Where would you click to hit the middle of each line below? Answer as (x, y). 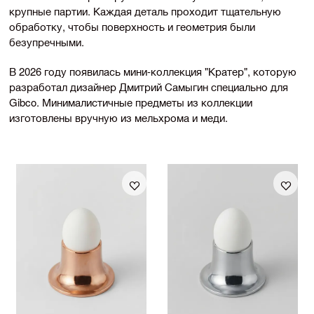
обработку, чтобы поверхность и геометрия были (132, 26)
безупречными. (47, 42)
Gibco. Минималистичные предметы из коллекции (131, 102)
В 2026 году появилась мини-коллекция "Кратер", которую (153, 71)
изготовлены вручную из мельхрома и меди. (118, 117)
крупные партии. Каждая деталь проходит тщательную (145, 11)
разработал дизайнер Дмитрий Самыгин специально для (149, 87)
